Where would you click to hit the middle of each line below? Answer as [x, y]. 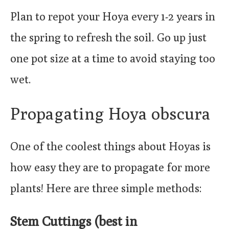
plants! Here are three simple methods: [106, 188]
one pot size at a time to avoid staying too [113, 59]
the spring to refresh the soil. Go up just [108, 38]
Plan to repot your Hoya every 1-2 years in [113, 17]
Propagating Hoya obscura [110, 113]
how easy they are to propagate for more [110, 167]
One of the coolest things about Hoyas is [110, 146]
